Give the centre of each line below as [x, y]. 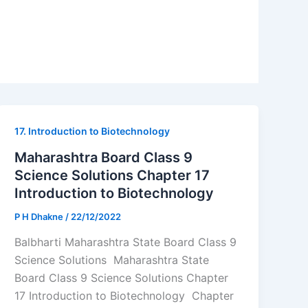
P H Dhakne [40, 216]
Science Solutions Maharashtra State [112, 260]
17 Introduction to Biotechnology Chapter [124, 296]
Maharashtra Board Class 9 [104, 157]
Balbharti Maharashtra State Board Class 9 [126, 242]
